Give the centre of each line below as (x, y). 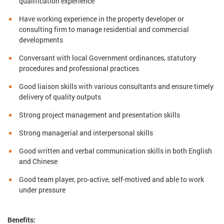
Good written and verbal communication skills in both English (116, 151)
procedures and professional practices (79, 68)
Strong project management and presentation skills (100, 115)
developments (41, 40)
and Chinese (38, 161)
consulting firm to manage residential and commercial (104, 29)
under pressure (42, 190)
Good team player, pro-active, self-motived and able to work (112, 179)
